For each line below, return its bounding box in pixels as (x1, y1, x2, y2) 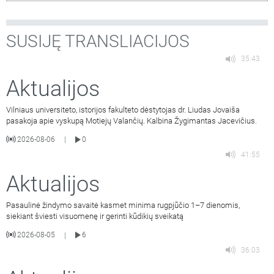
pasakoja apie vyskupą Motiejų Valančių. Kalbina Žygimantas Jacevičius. (6, 116, 257, 125)
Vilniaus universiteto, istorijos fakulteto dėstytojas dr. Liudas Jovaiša (6, 105, 240, 114)
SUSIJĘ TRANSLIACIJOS (6, 31, 190, 51)
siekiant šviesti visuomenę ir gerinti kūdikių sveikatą (6, 212, 183, 221)
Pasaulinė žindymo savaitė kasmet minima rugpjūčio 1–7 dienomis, (6, 201, 240, 210)
